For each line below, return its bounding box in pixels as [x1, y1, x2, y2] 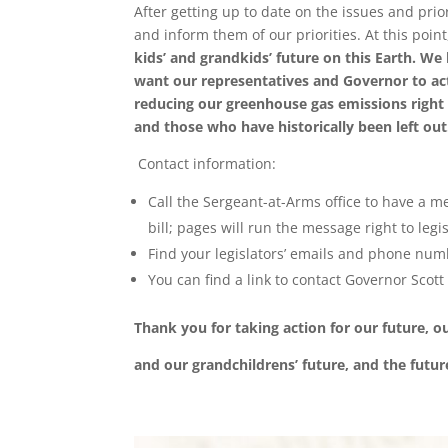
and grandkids [170, 47, 270, 67]
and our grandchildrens [134, 354, 296, 374]
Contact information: [138, 153, 277, 173]
